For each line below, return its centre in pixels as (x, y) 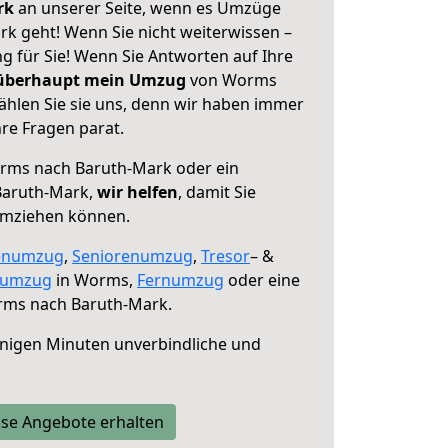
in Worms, (94, 280)
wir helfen (137, 192)
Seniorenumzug (132, 256)
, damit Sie (217, 192)
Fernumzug (180, 280)
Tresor (225, 256)
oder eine (262, 280)
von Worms (231, 80)
